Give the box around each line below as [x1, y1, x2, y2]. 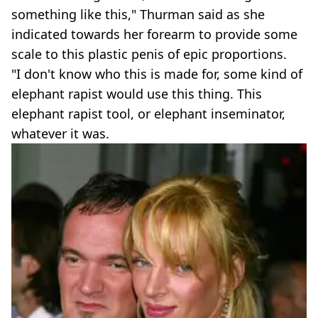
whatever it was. [11, 125, 109, 142]
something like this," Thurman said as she [11, 6, 265, 23]
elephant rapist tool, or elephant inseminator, [11, 105, 285, 122]
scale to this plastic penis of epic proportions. [11, 45, 287, 62]
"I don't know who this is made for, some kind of [11, 65, 302, 82]
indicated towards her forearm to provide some [11, 26, 297, 43]
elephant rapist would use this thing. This [11, 85, 262, 102]
